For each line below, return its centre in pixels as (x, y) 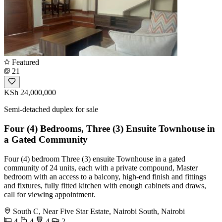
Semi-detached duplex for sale (51, 110)
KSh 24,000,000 (30, 93)
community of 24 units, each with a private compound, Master (101, 167)
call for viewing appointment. (50, 194)
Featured (25, 62)
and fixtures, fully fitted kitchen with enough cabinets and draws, (105, 185)
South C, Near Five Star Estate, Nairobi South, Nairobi (99, 211)
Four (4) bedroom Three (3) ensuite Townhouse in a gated (95, 159)
